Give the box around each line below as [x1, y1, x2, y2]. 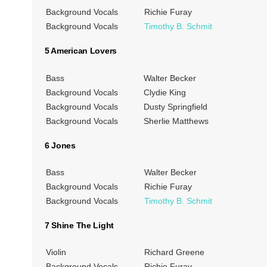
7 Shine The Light [44, 220, 114, 230]
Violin [45, 247, 66, 257]
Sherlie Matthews [143, 116, 209, 126]
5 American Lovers [44, 46, 117, 56]
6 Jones [44, 140, 76, 150]
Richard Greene [144, 247, 204, 257]
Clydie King [143, 87, 186, 97]
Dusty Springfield [143, 101, 207, 111]
